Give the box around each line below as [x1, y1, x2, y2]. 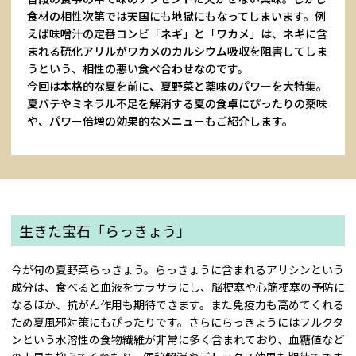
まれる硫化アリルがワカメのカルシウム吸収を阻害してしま [27, 42, 327, 59]
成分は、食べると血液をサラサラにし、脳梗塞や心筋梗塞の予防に [11, 278, 345, 295]
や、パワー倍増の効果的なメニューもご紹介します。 [27, 112, 293, 129]
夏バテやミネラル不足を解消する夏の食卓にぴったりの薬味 [27, 95, 327, 111]
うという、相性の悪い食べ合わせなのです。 [27, 60, 249, 76]
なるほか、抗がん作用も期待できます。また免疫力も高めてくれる [11, 296, 344, 312]
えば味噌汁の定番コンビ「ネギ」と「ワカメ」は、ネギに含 [27, 25, 327, 41]
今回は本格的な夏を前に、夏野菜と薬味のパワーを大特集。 [27, 77, 327, 94]
